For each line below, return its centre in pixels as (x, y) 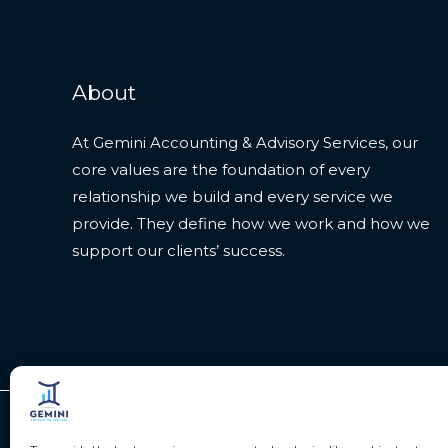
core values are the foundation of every (221, 169)
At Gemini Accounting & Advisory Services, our (245, 142)
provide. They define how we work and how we (251, 223)
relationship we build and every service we (232, 196)
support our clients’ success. (178, 250)
